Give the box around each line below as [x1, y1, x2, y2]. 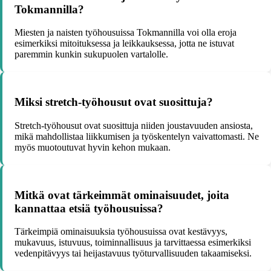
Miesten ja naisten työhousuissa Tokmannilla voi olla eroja [15, 27, 237, 38]
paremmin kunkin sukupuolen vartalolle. [15, 49, 168, 60]
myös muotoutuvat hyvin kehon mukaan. [15, 142, 171, 152]
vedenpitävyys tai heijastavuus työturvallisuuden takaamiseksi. [15, 248, 252, 259]
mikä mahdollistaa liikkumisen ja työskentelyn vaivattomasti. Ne [15, 131, 259, 142]
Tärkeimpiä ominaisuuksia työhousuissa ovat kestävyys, [15, 226, 227, 237]
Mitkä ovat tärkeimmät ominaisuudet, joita [15, 188, 229, 201]
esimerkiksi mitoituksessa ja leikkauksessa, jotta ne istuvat [15, 38, 234, 49]
